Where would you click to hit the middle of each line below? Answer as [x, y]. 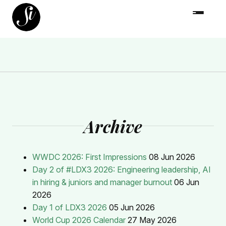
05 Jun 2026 [132, 207]
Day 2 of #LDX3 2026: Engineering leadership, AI [122, 169]
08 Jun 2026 [172, 157]
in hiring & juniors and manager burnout [102, 182]
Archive [113, 126]
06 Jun [187, 182]
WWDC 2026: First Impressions [90, 157]
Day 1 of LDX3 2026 [70, 207]
